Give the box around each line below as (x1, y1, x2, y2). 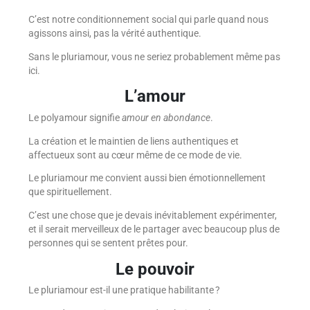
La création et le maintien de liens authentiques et (28, 135, 239, 147)
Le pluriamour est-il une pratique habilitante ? (28, 284, 220, 296)
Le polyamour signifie (28, 112, 122, 124)
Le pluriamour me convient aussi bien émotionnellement (28, 172, 266, 184)
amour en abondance (121, 112, 210, 124)
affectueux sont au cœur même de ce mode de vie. (28, 149, 242, 161)
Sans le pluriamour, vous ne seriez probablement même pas (28, 51, 280, 62)
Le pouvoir (116, 259, 194, 279)
